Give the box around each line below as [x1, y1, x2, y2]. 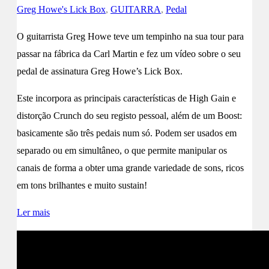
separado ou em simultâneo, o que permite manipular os [17, 145, 227, 156]
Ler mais [17, 207, 50, 217]
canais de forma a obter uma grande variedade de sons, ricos [17, 162, 244, 173]
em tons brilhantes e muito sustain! [17, 180, 147, 190]
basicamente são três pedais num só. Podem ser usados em [17, 127, 237, 138]
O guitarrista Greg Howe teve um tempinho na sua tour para [17, 31, 244, 41]
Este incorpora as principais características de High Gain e [17, 92, 236, 103]
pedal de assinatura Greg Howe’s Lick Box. [17, 65, 183, 76]
